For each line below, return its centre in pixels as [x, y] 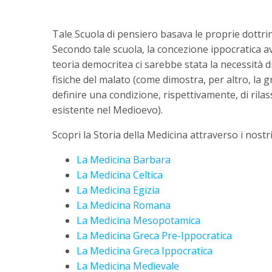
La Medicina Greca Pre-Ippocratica [154, 236]
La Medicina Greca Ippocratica [144, 251]
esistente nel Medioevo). [107, 110]
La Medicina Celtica [120, 175]
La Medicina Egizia [118, 190]
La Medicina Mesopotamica [138, 221]
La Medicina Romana [124, 206]
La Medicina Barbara [124, 160]
